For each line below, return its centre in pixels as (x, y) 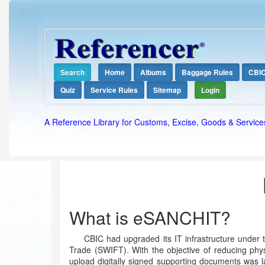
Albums (153, 72)
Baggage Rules (207, 72)
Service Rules (114, 90)
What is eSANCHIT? (150, 217)
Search (72, 72)
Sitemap (167, 90)
